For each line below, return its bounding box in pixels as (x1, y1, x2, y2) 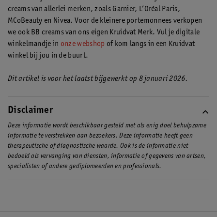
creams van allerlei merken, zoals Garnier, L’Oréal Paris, (8, 5, 181, 13)
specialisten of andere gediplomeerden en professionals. (8, 163, 162, 170)
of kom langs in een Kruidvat (105, 40, 195, 48)
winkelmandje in (8, 40, 61, 48)
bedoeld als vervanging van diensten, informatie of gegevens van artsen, (8, 153, 206, 160)
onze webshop (60, 40, 105, 48)
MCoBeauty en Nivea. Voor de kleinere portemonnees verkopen (8, 16, 202, 25)
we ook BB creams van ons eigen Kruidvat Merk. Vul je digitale (8, 28, 200, 36)
